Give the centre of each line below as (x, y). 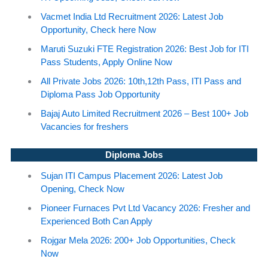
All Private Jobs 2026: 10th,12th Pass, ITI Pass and (141, 81)
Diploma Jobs (134, 154)
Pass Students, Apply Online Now (106, 62)
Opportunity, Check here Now (98, 29)
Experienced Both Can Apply (97, 221)
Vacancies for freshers (85, 126)
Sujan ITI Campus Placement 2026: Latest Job (132, 175)
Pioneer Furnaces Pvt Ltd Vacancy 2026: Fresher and (145, 208)
